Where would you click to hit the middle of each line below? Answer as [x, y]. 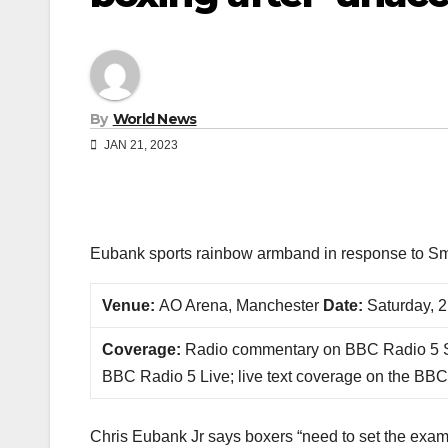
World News [154, 119]
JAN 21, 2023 [139, 145]
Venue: [131, 306]
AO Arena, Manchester [241, 306]
